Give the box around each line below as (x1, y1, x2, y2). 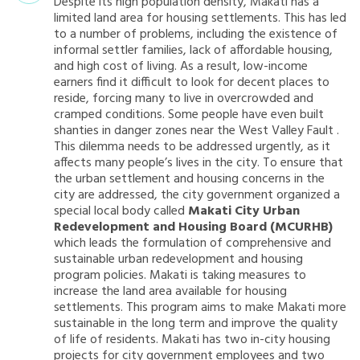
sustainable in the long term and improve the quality (54, 313, 337, 334)
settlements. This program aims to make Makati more (54, 297, 346, 318)
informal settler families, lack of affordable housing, (54, 39, 333, 61)
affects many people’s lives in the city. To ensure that (54, 152, 343, 174)
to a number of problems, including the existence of (54, 23, 337, 45)
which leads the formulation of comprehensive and (54, 232, 331, 254)
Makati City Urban (188, 200, 300, 222)
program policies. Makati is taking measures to (54, 264, 306, 286)
